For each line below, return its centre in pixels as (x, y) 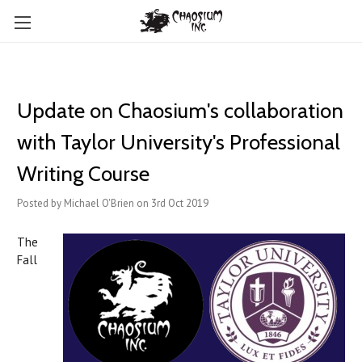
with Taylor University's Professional (179, 142)
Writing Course (83, 174)
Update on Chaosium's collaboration (180, 111)
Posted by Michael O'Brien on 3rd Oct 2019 (113, 203)
